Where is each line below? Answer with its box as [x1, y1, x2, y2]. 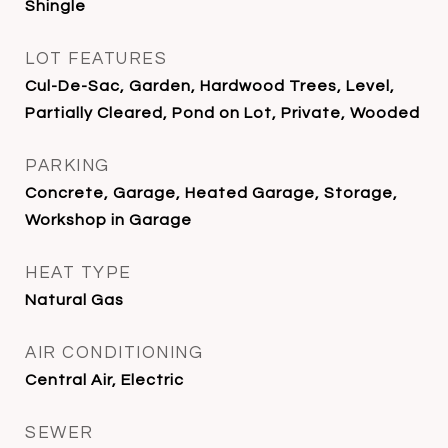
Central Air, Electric [25, 372, 184, 388]
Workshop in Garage [25, 212, 192, 228]
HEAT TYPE [25, 264, 132, 282]
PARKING [25, 157, 110, 175]
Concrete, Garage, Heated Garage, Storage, [25, 185, 398, 201]
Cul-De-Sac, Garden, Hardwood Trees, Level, [25, 78, 395, 94]
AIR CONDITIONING [25, 344, 203, 362]
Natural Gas [25, 292, 124, 308]
